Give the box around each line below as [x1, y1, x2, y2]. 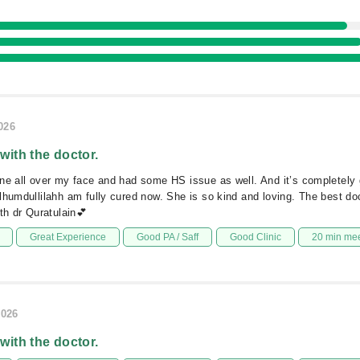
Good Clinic [229, 231, 281, 243]
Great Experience [29, 231, 106, 243]
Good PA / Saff [137, 231, 199, 243]
